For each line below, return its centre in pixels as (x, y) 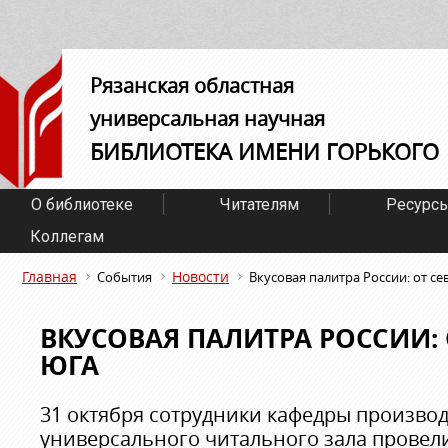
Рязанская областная (192, 85)
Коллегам (67, 236)
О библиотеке (82, 204)
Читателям (260, 204)
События (124, 277)
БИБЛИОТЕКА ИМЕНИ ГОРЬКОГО (264, 151)
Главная (49, 276)
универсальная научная (207, 118)
